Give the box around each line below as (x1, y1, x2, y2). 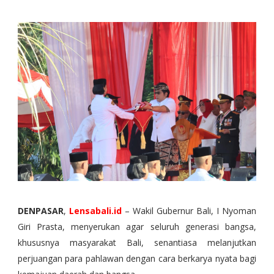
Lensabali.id (68, 205, 122, 217)
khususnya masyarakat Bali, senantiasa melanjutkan (17, 237, 257, 249)
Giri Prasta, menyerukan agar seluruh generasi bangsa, (17, 221, 257, 233)
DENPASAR (17, 205, 64, 217)
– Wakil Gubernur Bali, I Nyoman (124, 205, 257, 217)
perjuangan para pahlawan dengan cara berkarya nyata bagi (17, 253, 257, 265)
